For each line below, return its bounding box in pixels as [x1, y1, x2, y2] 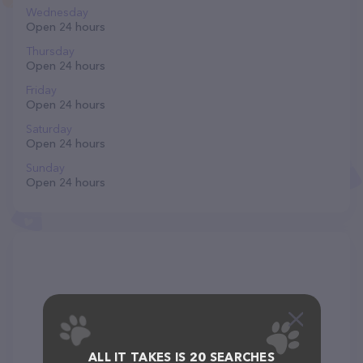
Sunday [26, 160, 65, 175]
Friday [26, 83, 57, 97]
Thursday [26, 44, 75, 58]
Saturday [26, 122, 72, 136]
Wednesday [26, 5, 88, 19]
